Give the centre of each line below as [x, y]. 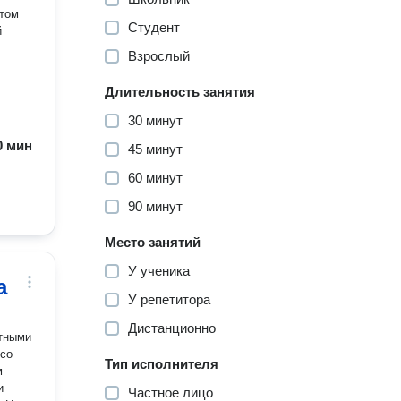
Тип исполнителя [162, 364]
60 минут [156, 178]
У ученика [159, 271]
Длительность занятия [180, 92]
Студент [154, 27]
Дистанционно [172, 328]
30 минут [156, 120]
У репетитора [170, 299]
